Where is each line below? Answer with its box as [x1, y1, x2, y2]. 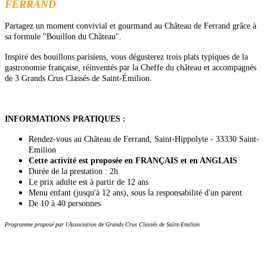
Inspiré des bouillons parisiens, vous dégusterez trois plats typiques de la [5, 52, 248, 62]
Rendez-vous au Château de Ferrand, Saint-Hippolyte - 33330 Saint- [29, 135, 259, 144]
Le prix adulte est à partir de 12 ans [29, 178, 148, 187]
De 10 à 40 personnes [29, 199, 101, 209]
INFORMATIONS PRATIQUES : [5, 114, 126, 124]
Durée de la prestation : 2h [29, 167, 118, 176]
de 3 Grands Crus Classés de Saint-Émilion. [5, 74, 152, 83]
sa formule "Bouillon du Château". [5, 32, 122, 42]
